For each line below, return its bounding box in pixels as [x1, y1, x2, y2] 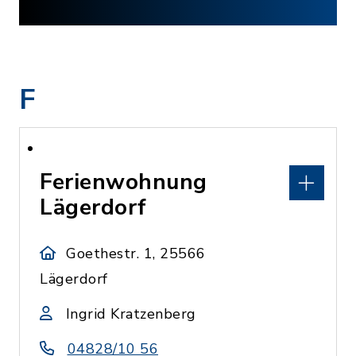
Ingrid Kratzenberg [65, 304, 196, 323]
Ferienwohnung [40, 167, 207, 197]
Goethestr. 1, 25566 [66, 244, 206, 263]
